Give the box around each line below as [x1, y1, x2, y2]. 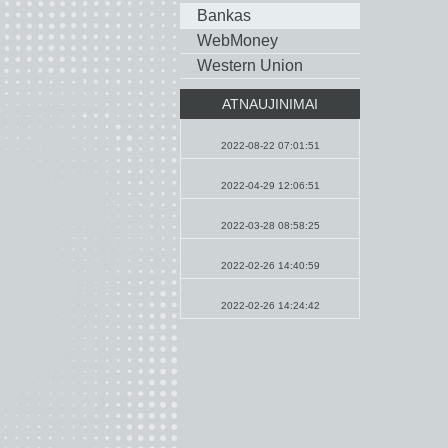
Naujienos [242, 206, 298, 220]
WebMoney [197, 32, 278, 49]
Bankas [197, 7, 251, 24]
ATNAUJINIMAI [222, 96, 318, 112]
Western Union [197, 57, 303, 74]
